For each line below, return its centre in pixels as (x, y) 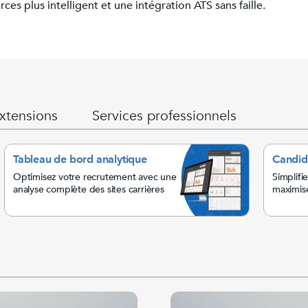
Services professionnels (164, 115)
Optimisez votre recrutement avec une (95, 177)
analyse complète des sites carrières (89, 189)
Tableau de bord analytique (80, 159)
